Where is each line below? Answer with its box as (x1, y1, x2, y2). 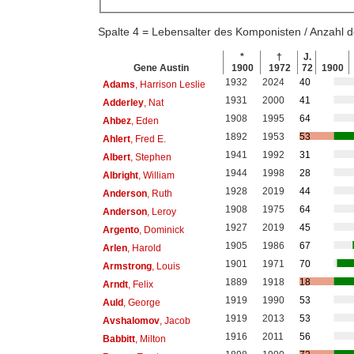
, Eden (130, 115, 159, 126)
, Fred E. (130, 133, 166, 145)
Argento (102, 224, 139, 235)
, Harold (126, 242, 161, 254)
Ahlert (102, 133, 130, 145)
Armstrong (102, 260, 152, 272)
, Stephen (130, 151, 171, 163)
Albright (102, 169, 138, 181)
